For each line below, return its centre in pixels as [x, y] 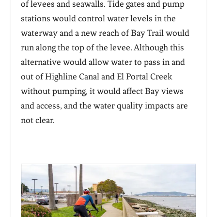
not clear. [39, 120]
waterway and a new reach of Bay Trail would [105, 33]
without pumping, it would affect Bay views [102, 91]
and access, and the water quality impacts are [104, 106]
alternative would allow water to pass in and [103, 62]
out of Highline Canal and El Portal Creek [96, 77]
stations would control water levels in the [98, 19]
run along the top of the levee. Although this [102, 48]
